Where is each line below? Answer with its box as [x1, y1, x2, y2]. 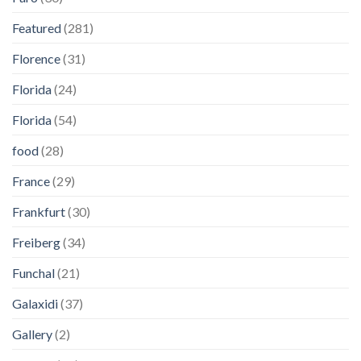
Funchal [12, 265, 55, 281]
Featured [12, 20, 61, 36]
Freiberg [12, 234, 60, 251]
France [12, 173, 50, 189]
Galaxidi [12, 296, 58, 312]
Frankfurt [12, 204, 65, 220]
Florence [12, 51, 60, 67]
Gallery [12, 326, 52, 342]
